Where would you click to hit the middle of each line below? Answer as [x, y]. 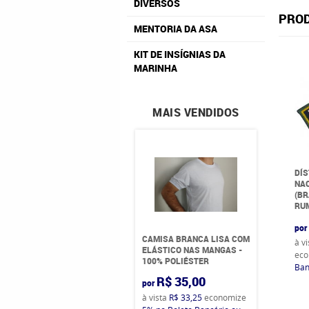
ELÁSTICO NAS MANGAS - [192, 250]
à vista [155, 297]
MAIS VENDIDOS [196, 112]
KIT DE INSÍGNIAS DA [180, 54]
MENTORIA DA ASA [176, 29]
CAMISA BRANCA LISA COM [196, 239]
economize [224, 297]
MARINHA [156, 68]
